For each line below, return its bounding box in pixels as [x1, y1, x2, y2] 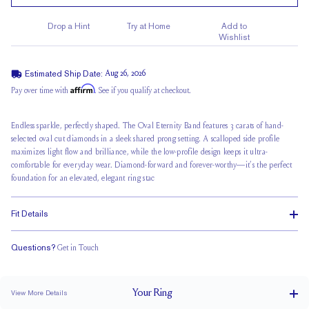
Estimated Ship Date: [25, 69, 103, 79]
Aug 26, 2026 [106, 70, 146, 78]
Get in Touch [57, 244, 99, 252]
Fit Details [11, 209, 48, 219]
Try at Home [126, 21, 170, 31]
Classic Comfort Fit [126, 259, 183, 267]
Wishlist [218, 32, 250, 42]
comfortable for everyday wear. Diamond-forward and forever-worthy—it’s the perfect [11, 161, 292, 170]
